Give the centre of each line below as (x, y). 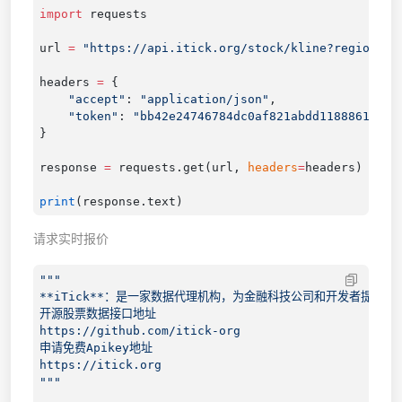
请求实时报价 (71, 239)
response (71, 167)
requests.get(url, (179, 167)
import (61, 13)
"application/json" (204, 99)
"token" (79, 116)
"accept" (82, 99)
